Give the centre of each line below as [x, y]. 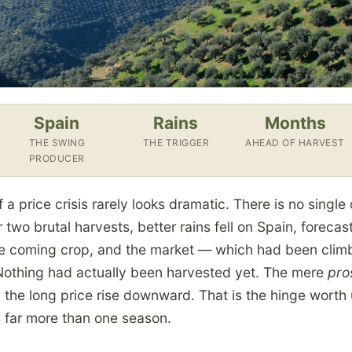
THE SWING [57, 143]
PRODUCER [57, 159]
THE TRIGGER [176, 143]
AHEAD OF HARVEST [295, 143]
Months [295, 123]
